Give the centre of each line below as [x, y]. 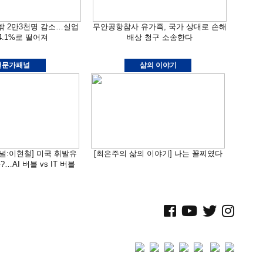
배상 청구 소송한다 [160, 37]
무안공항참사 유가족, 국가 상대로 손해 [160, 27]
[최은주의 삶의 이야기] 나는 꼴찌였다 [158, 154]
